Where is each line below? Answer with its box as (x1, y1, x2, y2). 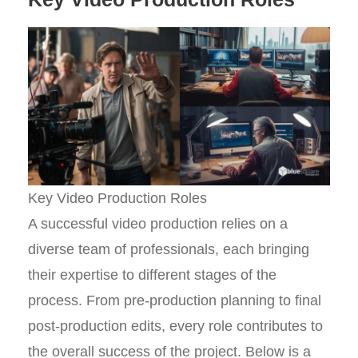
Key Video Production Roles (28, 190, 207, 206)
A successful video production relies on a (28, 216, 288, 232)
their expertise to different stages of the (28, 267, 276, 283)
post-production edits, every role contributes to (28, 318, 323, 334)
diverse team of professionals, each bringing (28, 241, 309, 257)
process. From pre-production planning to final (28, 292, 321, 308)
